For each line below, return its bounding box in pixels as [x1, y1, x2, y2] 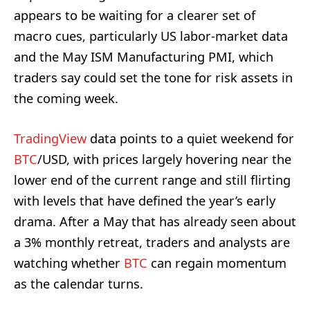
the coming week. [14, 89, 118, 107]
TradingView [14, 129, 86, 147]
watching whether [14, 254, 124, 271]
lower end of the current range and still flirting [14, 171, 291, 188]
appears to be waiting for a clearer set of [14, 6, 255, 24]
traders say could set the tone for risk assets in [14, 69, 293, 86]
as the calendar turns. [14, 275, 143, 292]
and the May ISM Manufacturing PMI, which [14, 48, 273, 65]
